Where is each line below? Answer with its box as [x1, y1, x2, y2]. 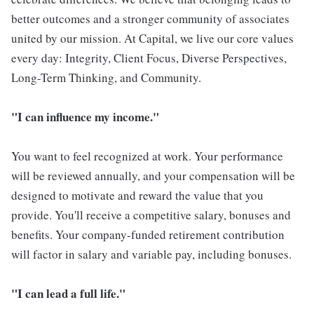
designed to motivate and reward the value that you [11, 187, 264, 203]
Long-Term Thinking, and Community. [11, 69, 201, 86]
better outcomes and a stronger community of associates [11, 11, 289, 27]
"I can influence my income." [11, 108, 159, 125]
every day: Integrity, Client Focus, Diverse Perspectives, [11, 50, 287, 66]
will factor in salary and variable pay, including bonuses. [11, 246, 292, 262]
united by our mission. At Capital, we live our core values [11, 30, 294, 46]
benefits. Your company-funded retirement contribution [11, 226, 285, 243]
